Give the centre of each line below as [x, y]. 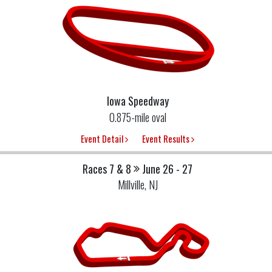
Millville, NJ [138, 185]
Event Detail [103, 138]
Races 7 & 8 [107, 169]
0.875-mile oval [138, 117]
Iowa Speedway [138, 100]
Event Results [167, 138]
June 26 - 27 [167, 169]
